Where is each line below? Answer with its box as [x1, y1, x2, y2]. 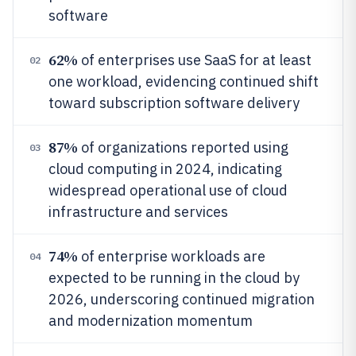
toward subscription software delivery [48, 94, 300, 112]
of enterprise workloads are [77, 247, 265, 265]
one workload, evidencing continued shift [48, 72, 319, 91]
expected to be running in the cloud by [48, 269, 300, 287]
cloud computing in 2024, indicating [48, 160, 282, 178]
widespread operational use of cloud [48, 181, 288, 199]
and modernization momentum [48, 311, 253, 330]
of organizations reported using [77, 138, 288, 157]
